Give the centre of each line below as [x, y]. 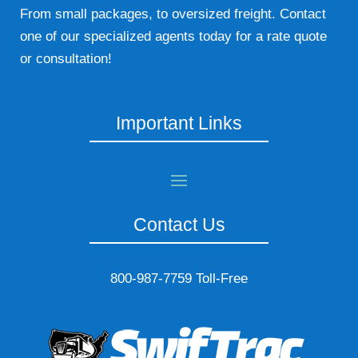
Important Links [179, 123]
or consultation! [66, 59]
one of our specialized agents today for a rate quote [173, 37]
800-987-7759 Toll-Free [179, 279]
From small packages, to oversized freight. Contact [173, 14]
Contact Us [179, 225]
